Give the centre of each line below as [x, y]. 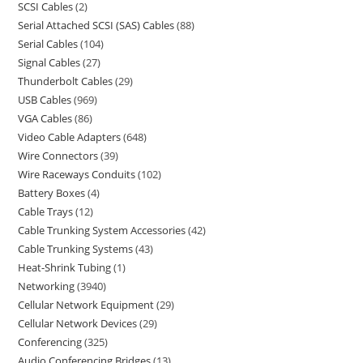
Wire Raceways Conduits [77, 174]
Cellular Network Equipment [86, 305]
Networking [47, 286]
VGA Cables [45, 118]
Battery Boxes [52, 193]
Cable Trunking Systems [76, 249]
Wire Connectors [58, 156]
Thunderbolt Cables [66, 81]
